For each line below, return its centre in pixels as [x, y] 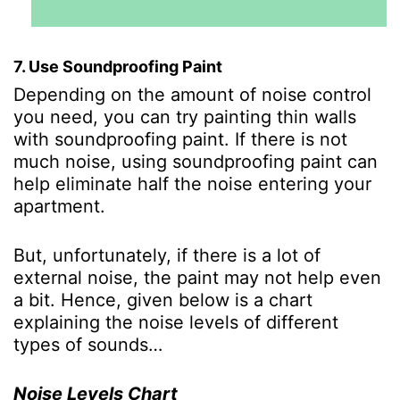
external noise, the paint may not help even [197, 277]
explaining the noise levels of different [176, 322]
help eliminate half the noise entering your [192, 183]
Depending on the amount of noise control [192, 94]
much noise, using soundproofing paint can [196, 161]
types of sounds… [88, 344]
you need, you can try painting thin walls [185, 117]
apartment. [62, 206]
